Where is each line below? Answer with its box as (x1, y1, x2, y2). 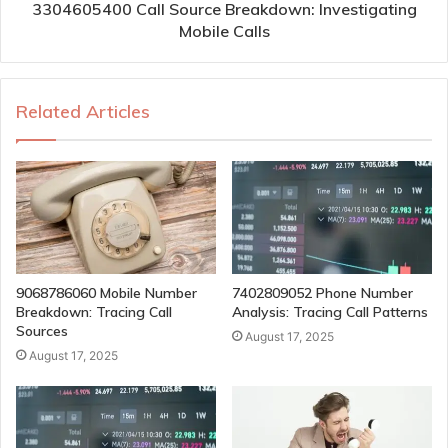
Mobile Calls (178, 21, 270, 42)
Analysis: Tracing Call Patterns (232, 303, 428, 322)
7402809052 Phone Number (232, 284, 413, 303)
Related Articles (16, 100, 150, 124)
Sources (16, 322, 68, 341)
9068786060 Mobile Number (16, 284, 197, 303)
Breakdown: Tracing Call (16, 303, 172, 322)
